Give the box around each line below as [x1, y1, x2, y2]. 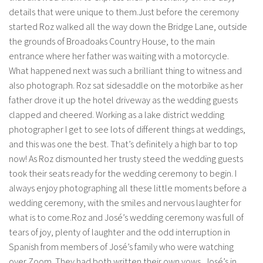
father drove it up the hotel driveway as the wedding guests [9, 94, 238, 107]
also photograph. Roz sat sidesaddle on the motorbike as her [9, 79, 243, 92]
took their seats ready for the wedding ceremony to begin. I [9, 167, 237, 180]
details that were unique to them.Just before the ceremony [9, 6, 239, 19]
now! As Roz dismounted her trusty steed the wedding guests [9, 153, 243, 166]
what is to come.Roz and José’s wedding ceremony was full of [9, 211, 244, 224]
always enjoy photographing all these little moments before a [9, 182, 247, 195]
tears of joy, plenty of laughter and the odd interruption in [9, 226, 230, 239]
